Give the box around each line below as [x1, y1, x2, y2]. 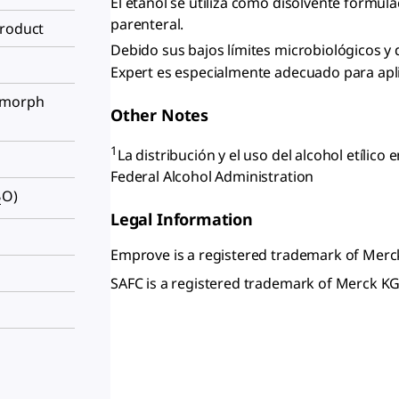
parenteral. [110, 14, 184, 35]
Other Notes [110, 103, 209, 126]
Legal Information [110, 208, 253, 231]
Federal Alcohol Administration [110, 167, 314, 187]
